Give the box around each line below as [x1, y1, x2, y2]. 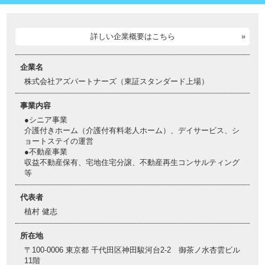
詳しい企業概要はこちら [90, 32, 175, 41]
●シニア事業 [24, 115, 67, 124]
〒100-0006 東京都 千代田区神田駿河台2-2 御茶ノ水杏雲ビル [24, 245, 240, 254]
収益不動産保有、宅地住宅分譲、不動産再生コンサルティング [24, 158, 240, 167]
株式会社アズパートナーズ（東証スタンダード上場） [24, 77, 209, 86]
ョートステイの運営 [24, 137, 93, 146]
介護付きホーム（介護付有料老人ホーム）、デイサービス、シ [24, 126, 240, 135]
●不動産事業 [24, 147, 67, 156]
